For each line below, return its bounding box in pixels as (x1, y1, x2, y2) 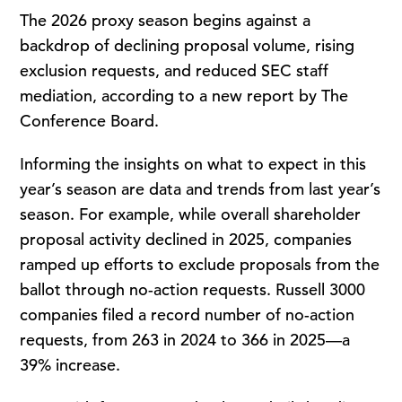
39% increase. (20, 354, 121, 375)
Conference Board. (20, 110, 160, 131)
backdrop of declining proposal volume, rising (20, 35, 355, 56)
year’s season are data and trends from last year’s (20, 179, 381, 199)
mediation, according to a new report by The (20, 85, 349, 106)
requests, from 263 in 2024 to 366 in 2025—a (20, 329, 351, 350)
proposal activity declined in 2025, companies (20, 229, 353, 249)
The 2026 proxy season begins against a (20, 10, 311, 31)
